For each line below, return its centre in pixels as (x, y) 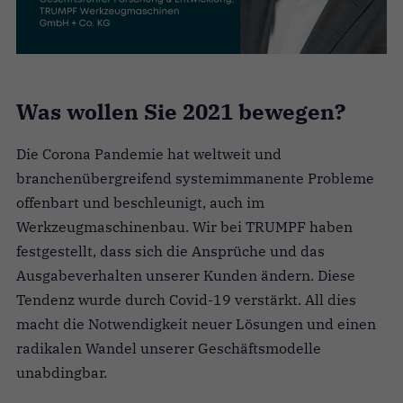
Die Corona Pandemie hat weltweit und (149, 153)
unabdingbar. (63, 372)
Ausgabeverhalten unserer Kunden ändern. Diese (186, 275)
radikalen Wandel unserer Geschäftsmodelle (169, 348)
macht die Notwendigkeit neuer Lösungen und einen (196, 323)
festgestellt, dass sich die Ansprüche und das (170, 251)
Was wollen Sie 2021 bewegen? (181, 111)
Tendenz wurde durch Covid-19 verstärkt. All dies (186, 299)
